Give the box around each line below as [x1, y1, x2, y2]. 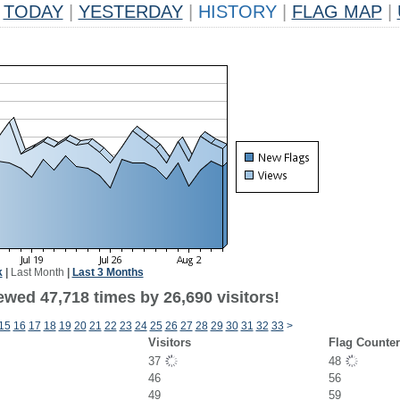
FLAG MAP [291, 2, 382, 21]
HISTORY [192, 2, 282, 21]
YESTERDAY [78, 2, 183, 21]
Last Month [10, 266, 64, 279]
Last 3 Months [71, 266, 144, 279]
